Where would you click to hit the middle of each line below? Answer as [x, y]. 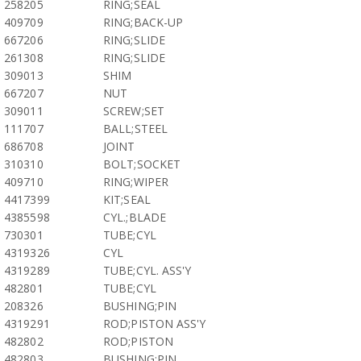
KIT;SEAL [127, 199]
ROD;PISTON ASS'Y [155, 324]
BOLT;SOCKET [142, 164]
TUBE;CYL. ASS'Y [147, 270]
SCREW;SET [134, 111]
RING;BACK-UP [143, 22]
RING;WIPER [136, 182]
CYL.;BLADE [135, 217]
